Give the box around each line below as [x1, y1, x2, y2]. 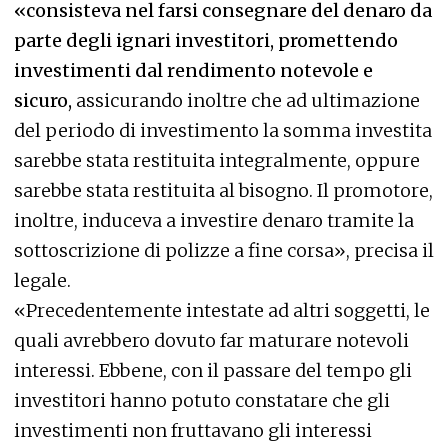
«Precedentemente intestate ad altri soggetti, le [14, 299, 430, 322]
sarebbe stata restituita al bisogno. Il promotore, [14, 179, 433, 202]
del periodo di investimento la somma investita [14, 119, 432, 142]
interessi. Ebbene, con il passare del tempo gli [14, 359, 412, 382]
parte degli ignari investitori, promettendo [14, 29, 398, 52]
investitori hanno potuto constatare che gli [14, 389, 390, 412]
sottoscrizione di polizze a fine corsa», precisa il [14, 239, 434, 262]
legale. [14, 269, 71, 292]
